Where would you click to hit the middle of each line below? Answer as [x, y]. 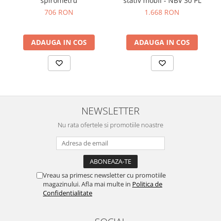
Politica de [147, 184]
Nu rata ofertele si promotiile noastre [110, 125]
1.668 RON [162, 12]
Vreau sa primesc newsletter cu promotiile [104, 175]
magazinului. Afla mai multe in [88, 184]
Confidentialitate [68, 193]
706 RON [59, 12]
